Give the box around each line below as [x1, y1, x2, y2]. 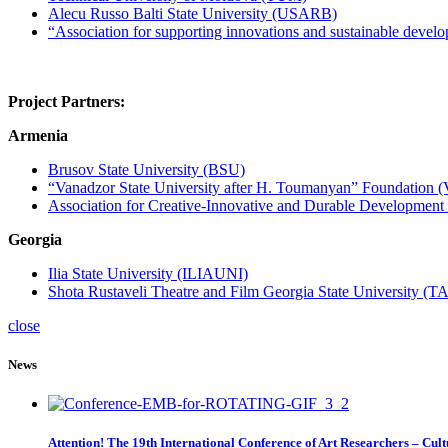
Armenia [8, 126, 68, 144]
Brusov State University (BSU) [48, 160, 245, 178]
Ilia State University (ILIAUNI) [48, 264, 248, 282]
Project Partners [8, 92, 120, 110]
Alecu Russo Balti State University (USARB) [48, 4, 337, 22]
